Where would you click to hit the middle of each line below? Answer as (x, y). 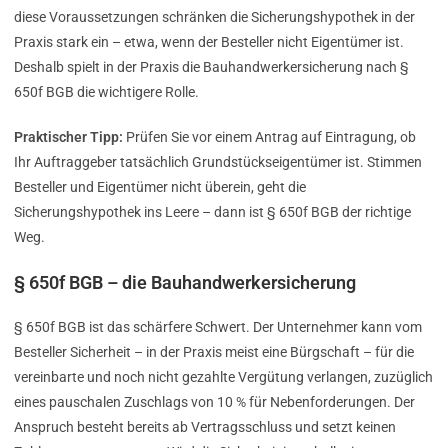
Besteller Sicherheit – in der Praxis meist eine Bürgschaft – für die (214, 352)
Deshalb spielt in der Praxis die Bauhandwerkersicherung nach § (211, 67)
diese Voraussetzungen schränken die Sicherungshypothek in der (214, 17)
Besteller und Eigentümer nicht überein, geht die (160, 187)
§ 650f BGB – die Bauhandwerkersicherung (185, 283)
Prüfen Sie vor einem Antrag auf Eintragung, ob (269, 137)
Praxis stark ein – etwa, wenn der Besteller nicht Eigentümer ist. (209, 42)
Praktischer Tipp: (68, 137)
